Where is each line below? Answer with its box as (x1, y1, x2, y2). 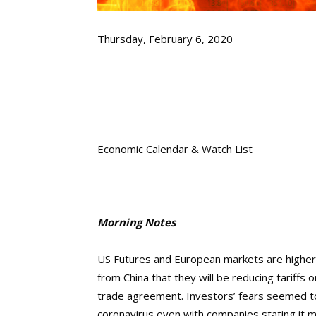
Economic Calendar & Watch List (97, 142, 253, 156)
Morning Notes (97, 215, 176, 229)
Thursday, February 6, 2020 (97, 32, 233, 46)
